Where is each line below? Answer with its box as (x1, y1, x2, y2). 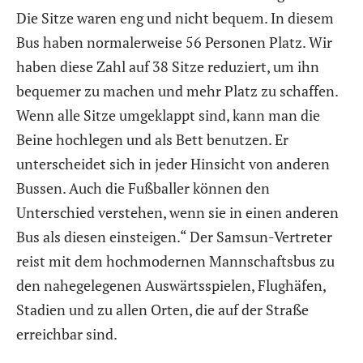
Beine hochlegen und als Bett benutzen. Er (16, 130, 288, 150)
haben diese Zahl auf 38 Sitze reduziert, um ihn (16, 57, 319, 77)
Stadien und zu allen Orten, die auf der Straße (16, 300, 309, 320)
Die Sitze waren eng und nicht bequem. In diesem (16, 8, 334, 28)
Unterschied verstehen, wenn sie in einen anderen (16, 203, 339, 223)
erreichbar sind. (16, 324, 117, 344)
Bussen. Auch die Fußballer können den (16, 178, 270, 199)
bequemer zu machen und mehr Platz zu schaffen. (16, 81, 338, 101)
